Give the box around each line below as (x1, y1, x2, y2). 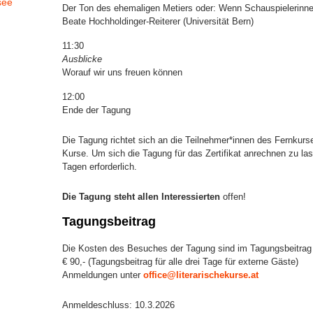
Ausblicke (62, 53, 102, 64)
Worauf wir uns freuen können (62, 66, 182, 78)
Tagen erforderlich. (62, 161, 137, 172)
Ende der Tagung (62, 104, 131, 115)
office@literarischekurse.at (143, 269, 259, 280)
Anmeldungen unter (62, 269, 143, 280)
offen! (220, 191, 246, 202)
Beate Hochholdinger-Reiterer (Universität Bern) (62, 15, 254, 27)
